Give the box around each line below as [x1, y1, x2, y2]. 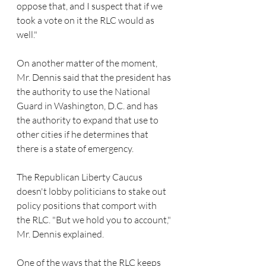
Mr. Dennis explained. [17, 228, 104, 240]
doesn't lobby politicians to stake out [17, 185, 168, 198]
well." [17, 28, 37, 41]
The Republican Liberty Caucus [17, 171, 144, 183]
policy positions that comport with [17, 199, 159, 212]
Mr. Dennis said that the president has [17, 71, 173, 84]
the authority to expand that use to [17, 114, 160, 126]
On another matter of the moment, [17, 57, 159, 69]
